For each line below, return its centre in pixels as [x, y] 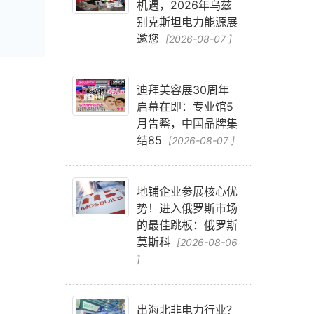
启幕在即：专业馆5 [185, 107]
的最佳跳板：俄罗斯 [187, 225]
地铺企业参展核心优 [187, 191]
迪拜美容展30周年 [183, 90]
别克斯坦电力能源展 [187, 22]
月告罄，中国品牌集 [187, 123]
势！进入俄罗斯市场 [187, 208]
